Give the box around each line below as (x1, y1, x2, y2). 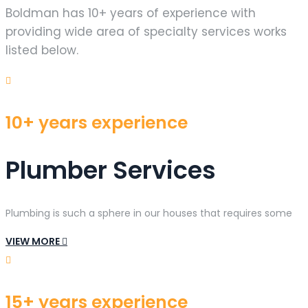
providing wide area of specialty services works (5, 23, 287, 41)
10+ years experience (5, 111, 188, 135)
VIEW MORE (5, 234, 62, 248)
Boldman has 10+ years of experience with (5, 5, 256, 22)
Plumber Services (5, 153, 216, 187)
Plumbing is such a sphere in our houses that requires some (5, 206, 292, 220)
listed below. (5, 42, 78, 59)
